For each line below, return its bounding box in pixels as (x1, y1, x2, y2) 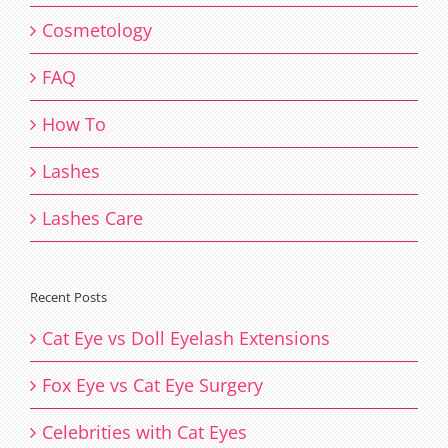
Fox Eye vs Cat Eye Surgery (42, 372, 263, 397)
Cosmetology (42, 18, 152, 43)
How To (42, 112, 106, 137)
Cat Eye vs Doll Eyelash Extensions (42, 325, 330, 350)
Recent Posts (30, 288, 107, 307)
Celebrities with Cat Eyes (42, 419, 247, 444)
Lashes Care (42, 206, 143, 231)
